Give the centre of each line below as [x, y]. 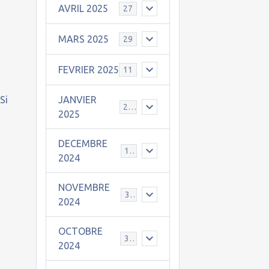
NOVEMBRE [84, 187]
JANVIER [77, 100]
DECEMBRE [83, 144]
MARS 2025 [83, 39]
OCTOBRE [80, 231]
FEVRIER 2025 [88, 70]
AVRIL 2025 [83, 8]
